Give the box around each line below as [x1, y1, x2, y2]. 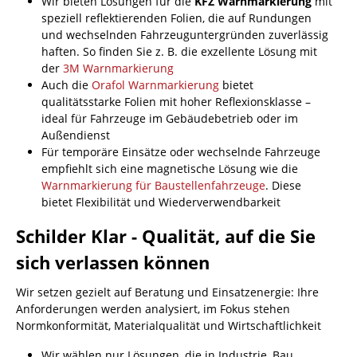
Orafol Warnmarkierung [92, 77, 219, 92]
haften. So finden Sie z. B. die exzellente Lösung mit [41, 44, 317, 59]
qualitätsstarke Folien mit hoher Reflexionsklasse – [41, 94, 311, 109]
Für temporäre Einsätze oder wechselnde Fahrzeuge [41, 144, 320, 159]
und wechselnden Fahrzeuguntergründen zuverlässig [41, 27, 328, 42]
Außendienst [41, 127, 110, 143]
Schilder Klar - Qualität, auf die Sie [16, 225, 316, 248]
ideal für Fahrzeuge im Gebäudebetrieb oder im [41, 111, 298, 126]
